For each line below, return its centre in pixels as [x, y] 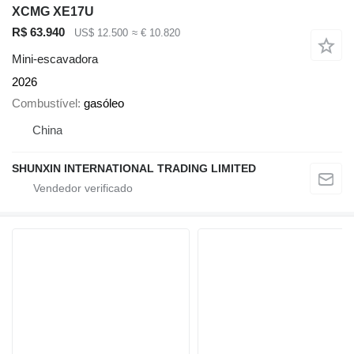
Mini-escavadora [55, 59]
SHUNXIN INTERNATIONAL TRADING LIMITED [134, 168]
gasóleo [104, 103]
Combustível [45, 103]
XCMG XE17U [53, 11]
